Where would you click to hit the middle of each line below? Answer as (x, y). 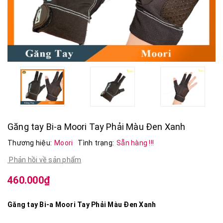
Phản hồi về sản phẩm (45, 160)
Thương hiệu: (30, 143)
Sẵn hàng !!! (135, 143)
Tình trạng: (96, 143)
